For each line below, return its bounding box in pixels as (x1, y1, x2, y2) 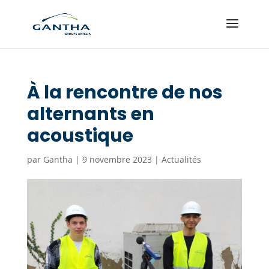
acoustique (26, 123, 133, 148)
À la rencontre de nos (26, 80, 223, 105)
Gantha (43, 154, 73, 165)
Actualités (161, 154, 201, 165)
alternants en (26, 101, 154, 127)
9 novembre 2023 (82, 154, 152, 165)
